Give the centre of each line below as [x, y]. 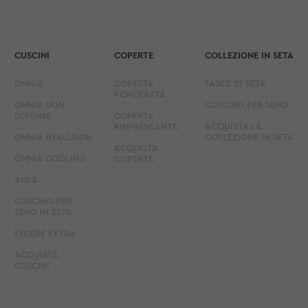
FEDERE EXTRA [45, 234]
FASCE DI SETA [235, 84]
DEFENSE [33, 116]
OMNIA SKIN [40, 105]
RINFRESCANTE [145, 127]
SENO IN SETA [44, 212]
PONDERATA [140, 95]
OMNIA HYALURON [54, 137]
